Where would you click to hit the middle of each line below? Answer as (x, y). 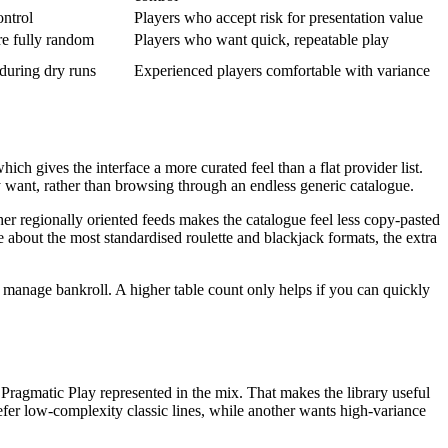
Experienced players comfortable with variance (282, 70)
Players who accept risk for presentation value (278, 17)
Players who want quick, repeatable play (261, 39)
